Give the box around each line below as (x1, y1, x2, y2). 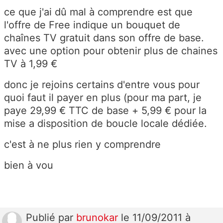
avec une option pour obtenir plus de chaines (4, 44, 218, 57)
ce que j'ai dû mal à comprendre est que (4, 5, 193, 18)
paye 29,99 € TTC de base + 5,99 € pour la (4, 104, 207, 116)
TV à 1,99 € (4, 57, 57, 70)
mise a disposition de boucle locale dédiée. (4, 117, 207, 129)
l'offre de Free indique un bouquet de (4, 18, 180, 31)
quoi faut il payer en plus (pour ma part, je (4, 91, 202, 104)
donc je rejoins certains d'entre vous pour (4, 78, 200, 91)
